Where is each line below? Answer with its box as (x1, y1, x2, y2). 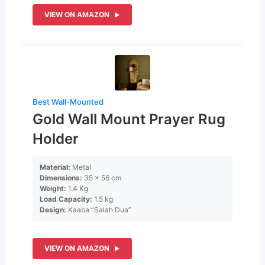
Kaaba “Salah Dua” (66, 205, 132, 215)
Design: (40, 205, 67, 215)
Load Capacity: (40, 195, 93, 204)
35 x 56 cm (82, 173, 122, 183)
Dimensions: (40, 173, 83, 183)
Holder (33, 130, 79, 148)
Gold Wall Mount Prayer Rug (33, 111, 226, 128)
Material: (40, 163, 71, 172)
